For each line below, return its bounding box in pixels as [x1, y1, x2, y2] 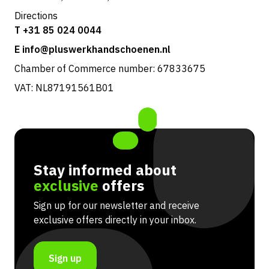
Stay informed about [34, 160, 177, 180]
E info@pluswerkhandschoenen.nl [14, 43, 171, 56]
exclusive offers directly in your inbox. [34, 214, 196, 226]
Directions [14, 10, 58, 22]
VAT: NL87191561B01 [14, 82, 114, 94]
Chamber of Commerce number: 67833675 [14, 62, 205, 75]
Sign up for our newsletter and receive [34, 199, 199, 212]
